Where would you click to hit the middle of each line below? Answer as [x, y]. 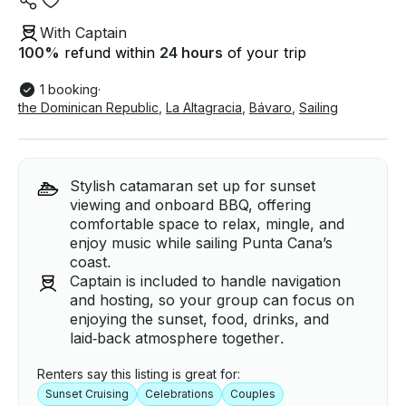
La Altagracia [204, 108]
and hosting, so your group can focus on [212, 300]
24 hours [191, 53]
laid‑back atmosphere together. [177, 338]
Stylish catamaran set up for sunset [193, 186]
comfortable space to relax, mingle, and [207, 224]
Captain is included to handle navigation [205, 281]
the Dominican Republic [88, 108]
